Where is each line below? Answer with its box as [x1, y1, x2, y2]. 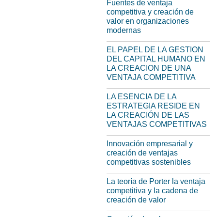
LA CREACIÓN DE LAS [107, 111, 189, 119]
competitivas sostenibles [107, 158, 191, 166]
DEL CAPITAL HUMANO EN [107, 55, 205, 63]
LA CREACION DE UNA [107, 64, 191, 72]
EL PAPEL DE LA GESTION [107, 46, 203, 54]
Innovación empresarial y [107, 139, 193, 148]
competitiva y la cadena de [107, 186, 198, 195]
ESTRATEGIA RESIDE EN [107, 102, 200, 110]
